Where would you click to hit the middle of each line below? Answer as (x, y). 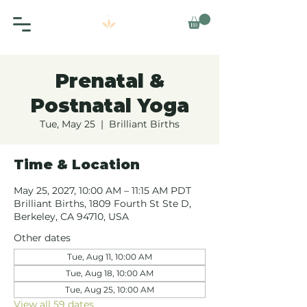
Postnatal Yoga (110, 106)
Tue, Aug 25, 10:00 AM (110, 290)
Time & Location (77, 165)
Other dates (42, 238)
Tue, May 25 (67, 124)
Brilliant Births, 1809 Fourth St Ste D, (102, 204)
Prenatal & (110, 81)
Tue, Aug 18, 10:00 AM (110, 273)
